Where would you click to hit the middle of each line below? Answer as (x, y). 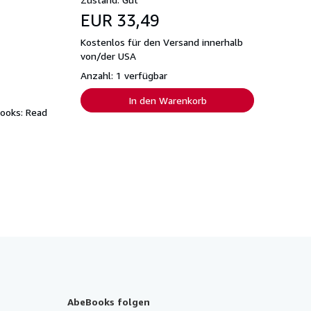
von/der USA (108, 56)
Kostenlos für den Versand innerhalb (162, 42)
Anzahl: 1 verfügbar (124, 75)
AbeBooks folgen (109, 301)
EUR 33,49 (120, 20)
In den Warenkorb (167, 100)
